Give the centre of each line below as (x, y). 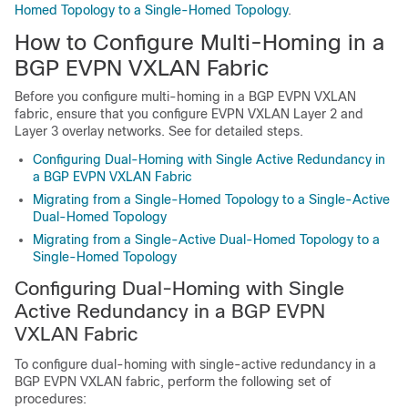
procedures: (51, 398)
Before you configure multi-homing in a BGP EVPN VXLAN (185, 96)
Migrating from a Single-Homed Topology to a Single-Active (211, 199)
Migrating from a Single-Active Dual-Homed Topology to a (206, 239)
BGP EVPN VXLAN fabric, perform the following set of (173, 381)
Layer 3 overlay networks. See (105, 131)
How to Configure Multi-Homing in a (199, 42)
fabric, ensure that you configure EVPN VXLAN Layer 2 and (189, 113)
